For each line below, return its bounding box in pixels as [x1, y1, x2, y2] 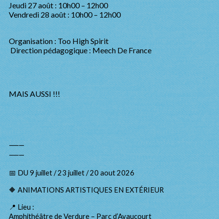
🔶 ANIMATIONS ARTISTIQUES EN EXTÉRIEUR [9, 186, 164, 194]
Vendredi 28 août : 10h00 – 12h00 [9, 10, 121, 19]
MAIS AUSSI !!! [9, 89, 62, 98]
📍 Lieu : [9, 203, 34, 211]
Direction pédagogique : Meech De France [9, 45, 152, 55]
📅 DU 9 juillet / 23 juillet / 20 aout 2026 [9, 169, 136, 177]
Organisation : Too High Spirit [9, 36, 109, 45]
